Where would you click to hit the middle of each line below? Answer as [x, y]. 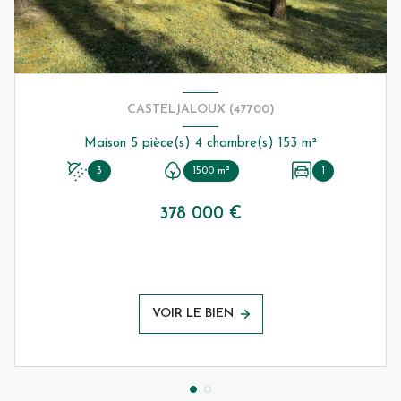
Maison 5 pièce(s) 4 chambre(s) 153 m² [309, 143]
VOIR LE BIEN [192, 314]
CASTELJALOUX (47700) [200, 109]
